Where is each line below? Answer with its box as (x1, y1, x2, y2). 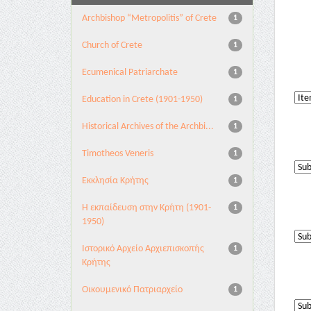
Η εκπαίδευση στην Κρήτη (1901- (82, 203, 211, 213)
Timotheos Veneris (82, 149, 153, 159)
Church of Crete (82, 40, 142, 51)
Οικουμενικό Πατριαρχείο (82, 285, 183, 295)
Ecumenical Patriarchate (82, 67, 178, 78)
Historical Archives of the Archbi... (82, 121, 214, 132)
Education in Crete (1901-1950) (82, 94, 203, 105)
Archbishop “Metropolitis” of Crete (82, 13, 217, 24)
